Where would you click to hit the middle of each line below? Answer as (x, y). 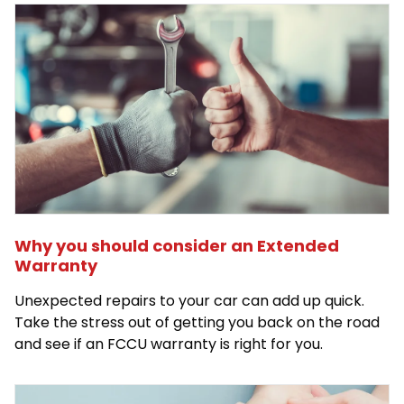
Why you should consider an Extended (177, 246)
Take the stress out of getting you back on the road (197, 323)
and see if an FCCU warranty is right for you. (170, 344)
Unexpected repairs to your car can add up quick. (191, 301)
